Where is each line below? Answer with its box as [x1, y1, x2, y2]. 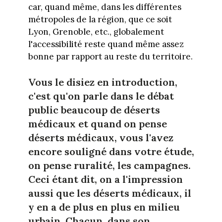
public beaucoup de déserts [28, 104, 160, 116]
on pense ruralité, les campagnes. [28, 159, 191, 172]
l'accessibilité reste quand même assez [28, 38, 184, 50]
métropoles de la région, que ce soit [28, 13, 172, 25]
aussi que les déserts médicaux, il [28, 187, 191, 200]
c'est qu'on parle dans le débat [28, 90, 174, 103]
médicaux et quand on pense [28, 117, 167, 130]
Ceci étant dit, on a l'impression [28, 173, 183, 186]
